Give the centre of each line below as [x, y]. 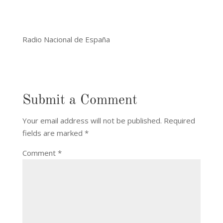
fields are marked [53, 133]
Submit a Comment [80, 100]
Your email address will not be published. [92, 120]
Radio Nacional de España [66, 39]
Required [179, 120]
